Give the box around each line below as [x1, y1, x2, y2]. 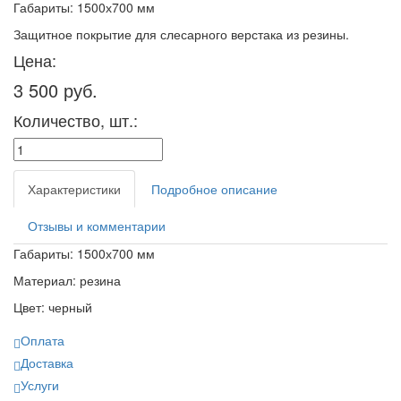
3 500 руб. [13, 76, 98, 103]
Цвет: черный [13, 297, 92, 316]
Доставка [21, 353, 73, 371]
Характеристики [28, 179, 121, 198]
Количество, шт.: [13, 107, 138, 132]
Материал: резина [13, 270, 121, 289]
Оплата [21, 330, 64, 349]
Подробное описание [151, 179, 277, 198]
